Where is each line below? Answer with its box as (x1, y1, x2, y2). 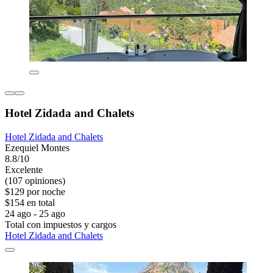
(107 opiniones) (5, 175, 65, 186)
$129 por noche (5, 186, 65, 197)
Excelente (5, 165, 43, 175)
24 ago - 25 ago (5, 208, 65, 219)
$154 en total (5, 197, 55, 208)
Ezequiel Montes (5, 143, 69, 154)
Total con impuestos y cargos (5, 219, 116, 230)
